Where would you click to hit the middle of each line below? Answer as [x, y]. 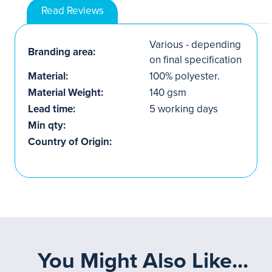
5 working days [184, 109]
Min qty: [47, 125]
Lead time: [52, 109]
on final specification [195, 60]
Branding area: [62, 52]
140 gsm [168, 93]
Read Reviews [72, 11]
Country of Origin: [70, 142]
